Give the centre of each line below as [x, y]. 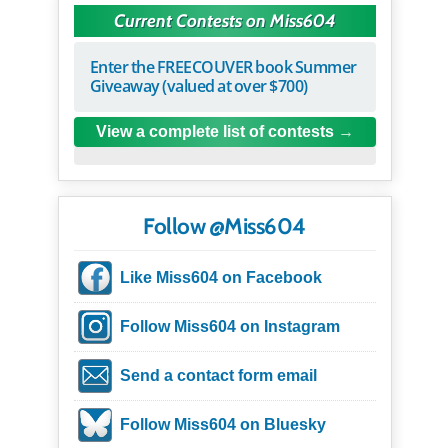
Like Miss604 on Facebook [220, 278]
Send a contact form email [218, 376]
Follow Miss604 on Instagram [229, 327]
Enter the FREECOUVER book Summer [223, 67]
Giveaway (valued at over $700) [198, 86]
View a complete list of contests [214, 132]
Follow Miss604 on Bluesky [222, 425]
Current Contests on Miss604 [224, 21]
